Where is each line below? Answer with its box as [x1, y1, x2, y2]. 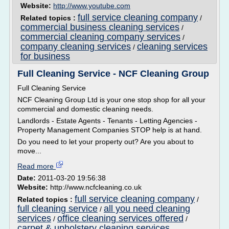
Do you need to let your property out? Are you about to [17, 138, 194, 146]
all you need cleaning [104, 203, 190, 214]
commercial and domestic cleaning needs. [17, 105, 153, 113]
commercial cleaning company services [20, 32, 180, 42]
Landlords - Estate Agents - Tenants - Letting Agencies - [17, 117, 197, 125]
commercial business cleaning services [20, 22, 179, 32]
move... [17, 147, 41, 155]
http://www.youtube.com [53, 2, 130, 10]
